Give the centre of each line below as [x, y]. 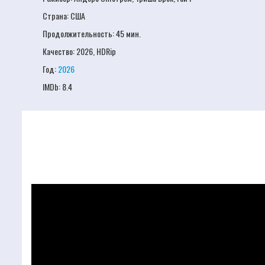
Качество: [59, 51]
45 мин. [128, 33]
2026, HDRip [96, 51]
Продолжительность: [79, 33]
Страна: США [64, 16]
